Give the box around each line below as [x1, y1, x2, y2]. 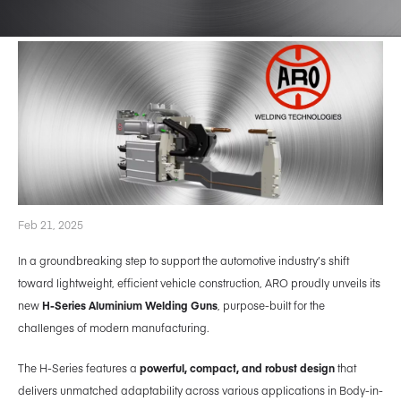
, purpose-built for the [218, 298, 325, 313]
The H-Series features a [18, 361, 140, 376]
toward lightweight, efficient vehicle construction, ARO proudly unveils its [18, 276, 380, 291]
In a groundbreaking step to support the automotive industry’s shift [18, 253, 349, 269]
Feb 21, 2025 [18, 218, 83, 233]
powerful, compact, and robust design [140, 361, 335, 376]
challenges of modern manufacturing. [18, 320, 209, 336]
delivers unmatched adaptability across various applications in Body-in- [18, 383, 383, 398]
